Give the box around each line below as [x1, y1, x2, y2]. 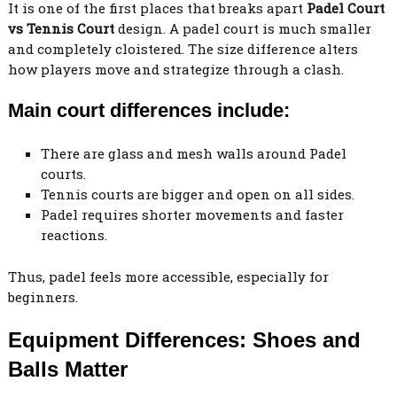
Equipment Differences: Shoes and [7, 327, 361, 352]
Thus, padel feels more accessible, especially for [7, 267, 329, 285]
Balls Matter [7, 356, 128, 381]
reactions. [41, 226, 108, 245]
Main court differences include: [7, 98, 290, 121]
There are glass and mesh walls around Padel [41, 144, 347, 163]
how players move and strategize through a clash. [7, 59, 344, 78]
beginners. [7, 287, 78, 306]
